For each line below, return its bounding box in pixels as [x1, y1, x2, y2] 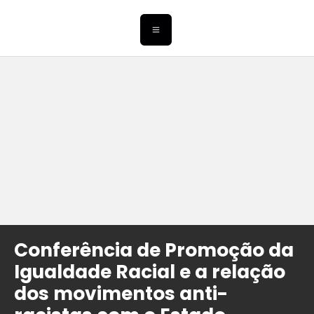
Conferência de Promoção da [14, 237, 294, 264]
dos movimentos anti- [14, 280, 228, 307]
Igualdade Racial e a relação [14, 259, 285, 285]
